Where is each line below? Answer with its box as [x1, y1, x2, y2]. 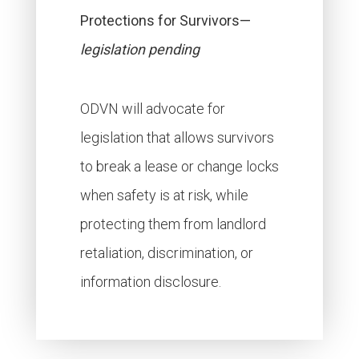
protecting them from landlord [79, 216, 266, 232]
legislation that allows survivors [79, 129, 274, 146]
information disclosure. [79, 273, 221, 290]
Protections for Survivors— [79, 12, 251, 29]
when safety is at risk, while [79, 187, 248, 204]
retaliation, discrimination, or [79, 244, 253, 261]
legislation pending [79, 41, 200, 58]
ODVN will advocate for [79, 100, 225, 117]
